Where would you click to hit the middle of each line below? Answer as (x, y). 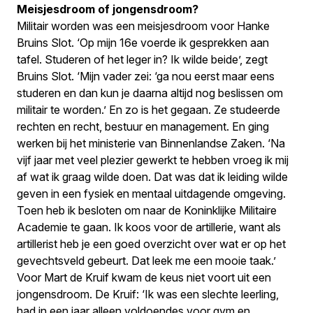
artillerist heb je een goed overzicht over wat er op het (151, 244)
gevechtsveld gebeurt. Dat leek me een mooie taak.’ (146, 261)
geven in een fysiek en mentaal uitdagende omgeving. (151, 194)
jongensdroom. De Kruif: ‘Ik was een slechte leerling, (148, 294)
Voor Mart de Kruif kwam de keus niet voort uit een (144, 277)
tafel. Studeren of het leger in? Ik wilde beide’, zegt (142, 59)
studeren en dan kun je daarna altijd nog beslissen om (150, 93)
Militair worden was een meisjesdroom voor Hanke (143, 26)
